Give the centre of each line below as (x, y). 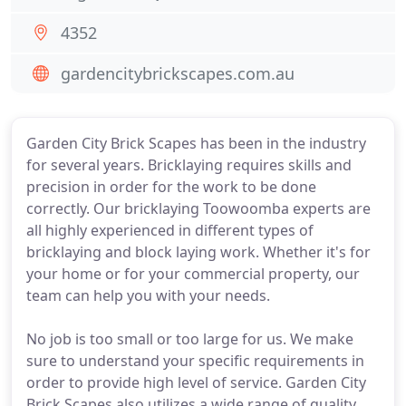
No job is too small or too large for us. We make (190, 339)
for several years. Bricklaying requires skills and (189, 165)
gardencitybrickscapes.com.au (178, 73)
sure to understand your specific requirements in (195, 361)
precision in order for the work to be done (171, 187)
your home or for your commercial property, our (193, 274)
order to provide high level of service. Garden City (196, 382)
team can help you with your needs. (148, 295)
